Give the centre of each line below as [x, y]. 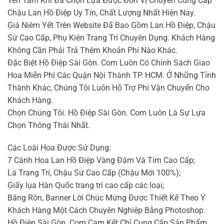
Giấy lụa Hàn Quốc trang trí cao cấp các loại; [86, 185]
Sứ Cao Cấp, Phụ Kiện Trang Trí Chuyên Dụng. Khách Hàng [111, 37]
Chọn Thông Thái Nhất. [49, 125]
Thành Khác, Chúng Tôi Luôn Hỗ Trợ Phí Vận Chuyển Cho [108, 87]
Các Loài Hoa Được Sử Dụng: [59, 148]
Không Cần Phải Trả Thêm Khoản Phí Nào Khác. [92, 50]
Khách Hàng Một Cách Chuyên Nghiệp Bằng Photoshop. [106, 210]
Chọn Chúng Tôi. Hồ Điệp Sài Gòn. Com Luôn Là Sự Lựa [106, 112]
